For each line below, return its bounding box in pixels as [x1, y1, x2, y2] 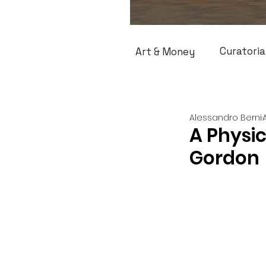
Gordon [189, 145, 259, 171]
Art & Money [135, 45, 195, 58]
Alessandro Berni [189, 112, 262, 123]
